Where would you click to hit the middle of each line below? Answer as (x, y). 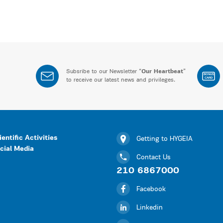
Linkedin (150, 208)
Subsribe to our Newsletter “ (104, 72)
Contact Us (154, 158)
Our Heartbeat (163, 72)
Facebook (151, 189)
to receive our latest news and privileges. (121, 80)
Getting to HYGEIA (165, 139)
